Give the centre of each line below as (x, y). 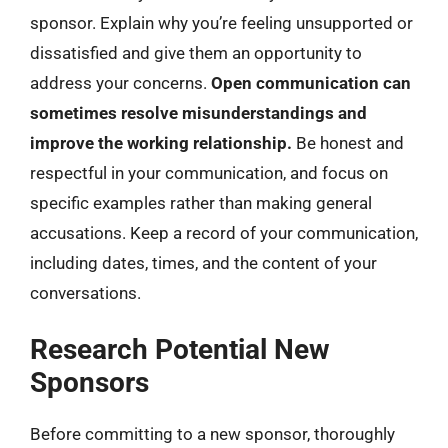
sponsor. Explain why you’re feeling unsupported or (221, 22)
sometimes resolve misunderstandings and (198, 112)
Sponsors (89, 382)
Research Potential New (180, 349)
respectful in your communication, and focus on (209, 172)
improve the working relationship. (161, 142)
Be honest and (348, 142)
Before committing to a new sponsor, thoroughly (212, 434)
